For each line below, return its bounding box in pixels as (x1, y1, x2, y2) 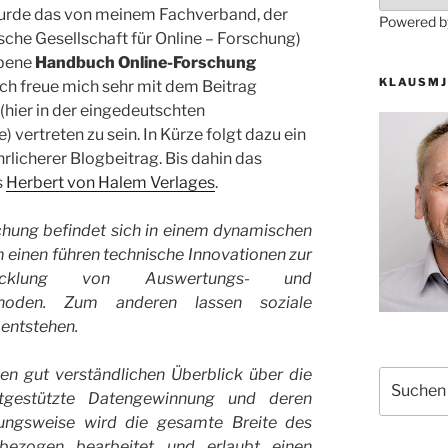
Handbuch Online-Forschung (35, 53, 256, 73)
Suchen (377, 368, 428, 386)
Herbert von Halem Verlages (6, 173, 215, 193)
